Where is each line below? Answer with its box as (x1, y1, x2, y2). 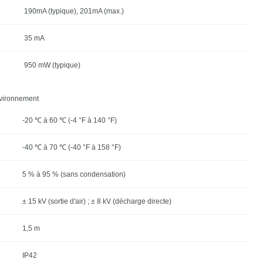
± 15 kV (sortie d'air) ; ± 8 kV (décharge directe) (22, 197, 171, 205)
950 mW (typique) (23, 60, 80, 69)
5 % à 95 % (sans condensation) (22, 170, 126, 178)
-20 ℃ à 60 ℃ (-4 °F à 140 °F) (22, 116, 117, 124)
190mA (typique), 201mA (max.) (23, 6, 124, 15)
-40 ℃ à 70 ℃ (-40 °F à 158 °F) (22, 143, 121, 151)
